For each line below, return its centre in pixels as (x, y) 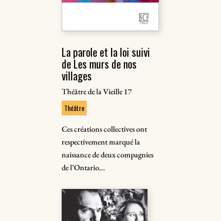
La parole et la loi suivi (106, 52)
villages (77, 75)
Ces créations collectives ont (105, 129)
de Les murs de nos (99, 64)
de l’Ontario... (84, 167)
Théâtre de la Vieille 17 (97, 92)
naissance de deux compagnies (108, 155)
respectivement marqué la (101, 142)
